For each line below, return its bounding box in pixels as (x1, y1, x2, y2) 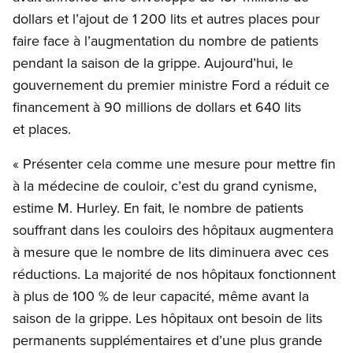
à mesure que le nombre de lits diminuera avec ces (13, 242, 329, 262)
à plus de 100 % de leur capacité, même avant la (13, 286, 309, 307)
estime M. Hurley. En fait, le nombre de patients (13, 198, 303, 218)
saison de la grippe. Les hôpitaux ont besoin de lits (13, 308, 322, 329)
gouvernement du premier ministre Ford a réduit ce (13, 75, 329, 95)
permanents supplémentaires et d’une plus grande (13, 330, 322, 351)
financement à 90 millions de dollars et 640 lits (13, 97, 301, 117)
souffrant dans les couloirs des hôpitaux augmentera (13, 220, 333, 240)
